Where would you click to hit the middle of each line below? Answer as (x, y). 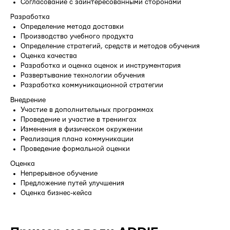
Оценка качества (49, 56)
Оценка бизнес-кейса (56, 193)
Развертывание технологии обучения (83, 75)
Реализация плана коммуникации (77, 139)
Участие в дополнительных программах (87, 110)
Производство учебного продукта (77, 36)
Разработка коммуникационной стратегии (92, 85)
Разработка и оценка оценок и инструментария (101, 65)
